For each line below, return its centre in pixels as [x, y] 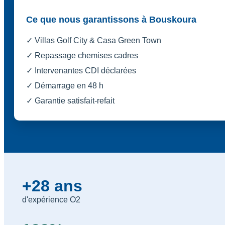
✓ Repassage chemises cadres [82, 55]
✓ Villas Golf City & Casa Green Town [94, 40]
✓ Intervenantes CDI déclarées [81, 70]
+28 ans [52, 186]
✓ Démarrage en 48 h [65, 85]
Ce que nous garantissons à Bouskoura [111, 19]
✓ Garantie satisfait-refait [70, 100]
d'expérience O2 [51, 199]
